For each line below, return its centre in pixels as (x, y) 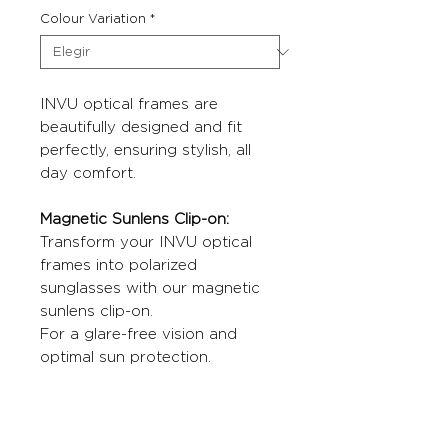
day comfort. (88, 173)
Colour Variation (93, 18)
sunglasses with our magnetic (150, 288)
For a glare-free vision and (138, 334)
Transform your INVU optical (146, 242)
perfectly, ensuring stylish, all (145, 150)
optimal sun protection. (125, 357)
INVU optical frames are (129, 104)
